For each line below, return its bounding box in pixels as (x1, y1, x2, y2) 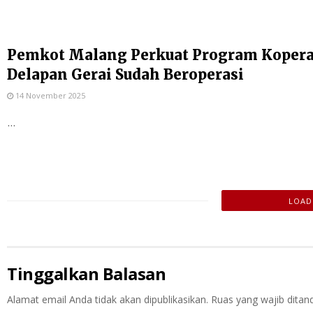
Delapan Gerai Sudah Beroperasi (7, 65, 244, 83)
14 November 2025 (13, 89, 85, 101)
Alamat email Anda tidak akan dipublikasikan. (7, 293, 208, 307)
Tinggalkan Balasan (7, 262, 166, 286)
